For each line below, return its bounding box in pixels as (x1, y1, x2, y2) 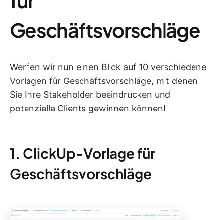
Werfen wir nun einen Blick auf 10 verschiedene (10, 61, 206, 72)
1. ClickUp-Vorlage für (10, 144, 155, 162)
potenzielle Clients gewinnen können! (10, 103, 165, 113)
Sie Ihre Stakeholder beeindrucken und (10, 89, 170, 100)
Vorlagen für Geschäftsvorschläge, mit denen (10, 75, 198, 86)
